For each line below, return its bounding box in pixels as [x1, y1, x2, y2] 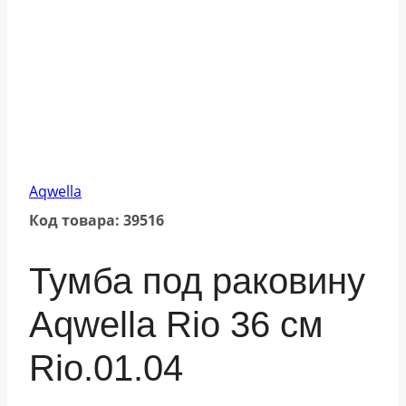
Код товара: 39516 [29, 210, 164, 231]
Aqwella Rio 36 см [29, 304, 324, 344]
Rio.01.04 [29, 347, 183, 388]
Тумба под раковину [29, 260, 365, 301]
